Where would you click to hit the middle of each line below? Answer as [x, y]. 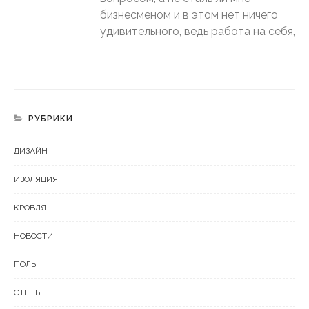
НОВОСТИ [33, 236]
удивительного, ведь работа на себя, [198, 31]
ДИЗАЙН [31, 151]
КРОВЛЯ [30, 207]
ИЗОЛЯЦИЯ [36, 179]
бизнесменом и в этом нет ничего [189, 14]
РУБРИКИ [51, 118]
